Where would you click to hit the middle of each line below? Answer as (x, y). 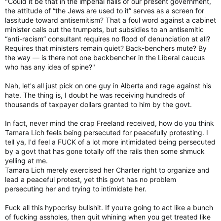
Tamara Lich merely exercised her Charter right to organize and (107, 170)
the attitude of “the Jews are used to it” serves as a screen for (105, 10)
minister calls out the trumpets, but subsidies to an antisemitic (104, 29)
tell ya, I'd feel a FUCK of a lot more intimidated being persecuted (110, 142)
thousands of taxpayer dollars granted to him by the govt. (98, 104)
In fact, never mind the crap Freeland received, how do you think (110, 123)
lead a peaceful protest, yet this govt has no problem (91, 179)
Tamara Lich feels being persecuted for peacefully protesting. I (107, 132)
